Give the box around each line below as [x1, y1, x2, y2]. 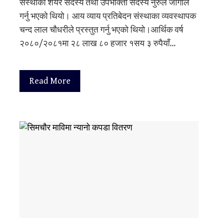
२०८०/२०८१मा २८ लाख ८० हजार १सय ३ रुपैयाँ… [19, 38, 176, 49]
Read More [29, 76, 71, 87]
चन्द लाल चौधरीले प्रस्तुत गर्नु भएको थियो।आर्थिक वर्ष [19, 25, 183, 36]
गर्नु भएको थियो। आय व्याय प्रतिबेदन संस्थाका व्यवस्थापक [19, 11, 196, 22]
